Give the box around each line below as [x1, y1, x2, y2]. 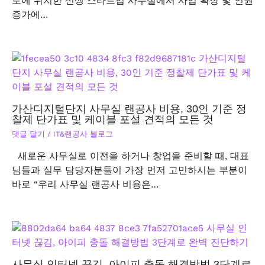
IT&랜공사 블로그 [53, 129, 113, 138]
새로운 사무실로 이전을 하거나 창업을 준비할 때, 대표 [12, 151, 249, 162]
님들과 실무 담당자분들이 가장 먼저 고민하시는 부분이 [12, 165, 247, 176]
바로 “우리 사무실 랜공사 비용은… [12, 179, 159, 190]
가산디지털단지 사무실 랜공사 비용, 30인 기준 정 [12, 102, 247, 115]
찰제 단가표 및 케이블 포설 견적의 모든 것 [12, 112, 214, 125]
